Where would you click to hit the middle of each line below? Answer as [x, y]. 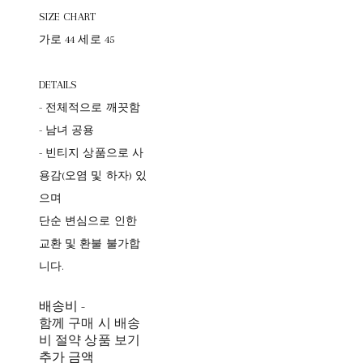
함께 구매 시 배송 [90, 323]
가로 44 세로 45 [77, 39]
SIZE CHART [67, 16]
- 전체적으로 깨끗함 [90, 107]
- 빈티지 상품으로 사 [91, 152]
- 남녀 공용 [66, 130]
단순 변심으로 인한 [88, 220]
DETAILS [58, 84]
